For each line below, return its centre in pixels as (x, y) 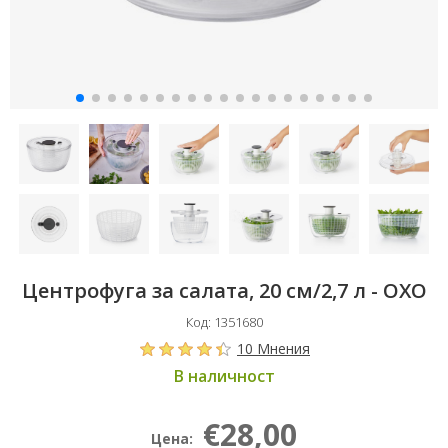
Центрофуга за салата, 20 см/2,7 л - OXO (224, 290)
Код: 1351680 (224, 322)
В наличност (224, 376)
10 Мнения (273, 348)
